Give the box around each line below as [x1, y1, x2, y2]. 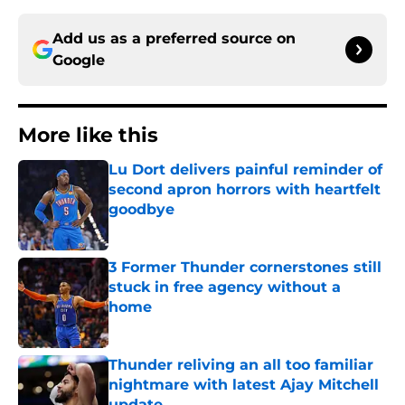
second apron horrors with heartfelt [108, 181, 381, 199]
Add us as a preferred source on [52, 30, 296, 48]
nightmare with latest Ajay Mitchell [108, 376, 379, 394]
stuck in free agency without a [108, 278, 341, 297]
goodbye [108, 201, 174, 219]
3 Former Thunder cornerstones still [108, 259, 381, 277]
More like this [18, 123, 158, 148]
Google [52, 52, 105, 70]
